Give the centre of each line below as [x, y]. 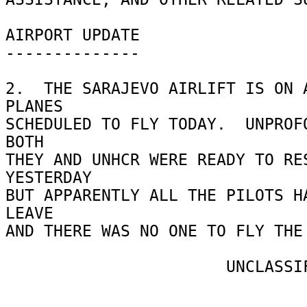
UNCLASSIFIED [116, 266]
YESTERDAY [53, 177]
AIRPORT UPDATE [77, 35]
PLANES [39, 106]
